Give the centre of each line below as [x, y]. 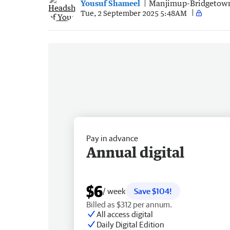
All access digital [125, 214]
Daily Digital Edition [130, 224]
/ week [114, 191]
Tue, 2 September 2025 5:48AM [134, 13]
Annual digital [135, 152]
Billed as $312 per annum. [129, 204]
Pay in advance [112, 138]
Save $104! [153, 191]
